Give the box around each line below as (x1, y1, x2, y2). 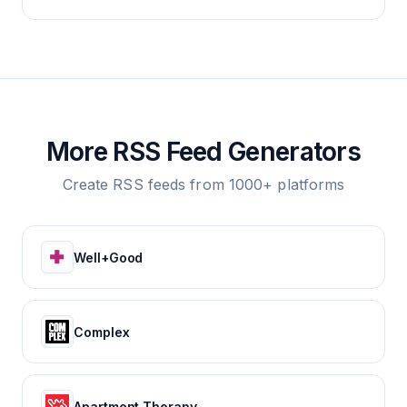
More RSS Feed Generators (45, 136, 362, 167)
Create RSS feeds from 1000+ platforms (62, 175, 345, 194)
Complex (74, 323, 130, 340)
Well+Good (74, 249, 144, 265)
